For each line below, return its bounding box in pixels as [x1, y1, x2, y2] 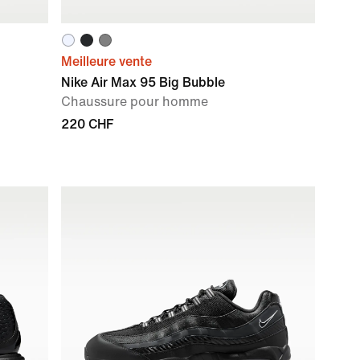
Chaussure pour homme [61, 95, 208, 108]
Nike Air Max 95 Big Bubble [61, 76, 225, 89]
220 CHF [61, 117, 113, 131]
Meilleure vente [61, 55, 152, 68]
